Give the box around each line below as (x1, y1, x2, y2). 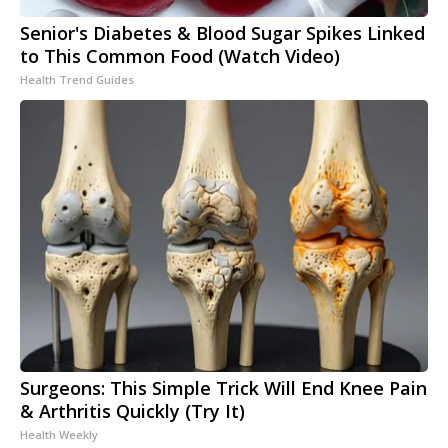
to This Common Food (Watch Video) (20, 44, 340, 69)
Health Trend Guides (20, 72, 134, 88)
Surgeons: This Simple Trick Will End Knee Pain (20, 376, 427, 401)
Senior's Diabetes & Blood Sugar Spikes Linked (20, 21, 425, 46)
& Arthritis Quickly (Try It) (20, 399, 245, 424)
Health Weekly (20, 427, 98, 443)
